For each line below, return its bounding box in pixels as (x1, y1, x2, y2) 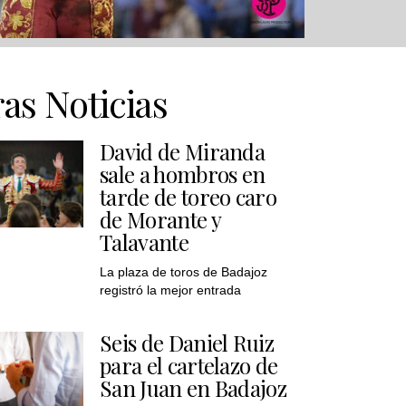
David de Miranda (100, 136, 266, 166)
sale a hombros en (100, 159, 266, 188)
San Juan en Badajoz (100, 372, 287, 402)
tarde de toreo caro (100, 181, 277, 211)
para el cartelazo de (100, 350, 278, 380)
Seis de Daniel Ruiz (100, 327, 275, 357)
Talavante (100, 227, 188, 256)
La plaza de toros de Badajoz (100, 264, 267, 279)
